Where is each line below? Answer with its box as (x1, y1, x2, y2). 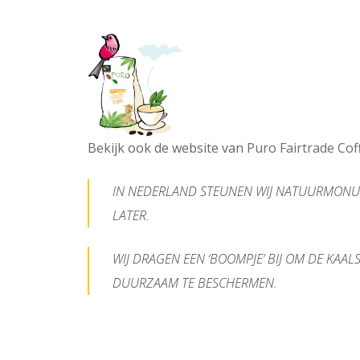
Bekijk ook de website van (88, 139, 247, 157)
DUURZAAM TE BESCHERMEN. (112, 274, 277, 292)
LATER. (112, 207, 149, 225)
